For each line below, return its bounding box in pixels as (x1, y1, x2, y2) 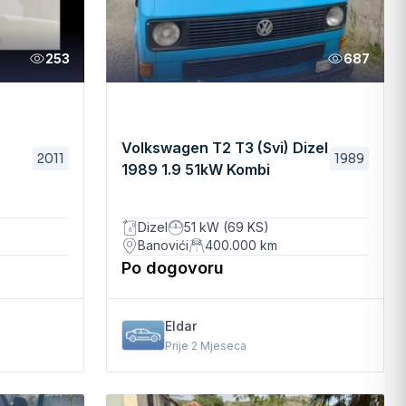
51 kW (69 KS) (183, 218, 269, 235)
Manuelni (121, 182, 187, 201)
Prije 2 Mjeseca (164, 338, 246, 353)
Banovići (137, 237, 188, 253)
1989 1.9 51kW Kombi (121, 160, 270, 179)
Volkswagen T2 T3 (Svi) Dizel (121, 139, 328, 158)
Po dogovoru (121, 257, 224, 277)
